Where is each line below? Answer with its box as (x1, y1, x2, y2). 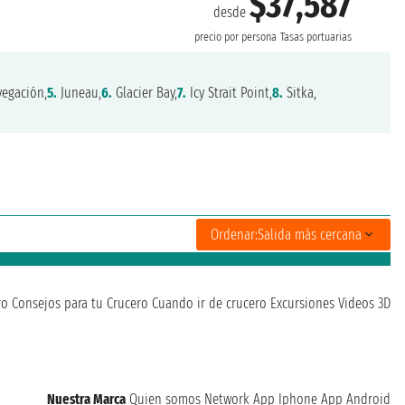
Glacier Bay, (112, 84, 178, 102)
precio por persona (194, 30, 278, 45)
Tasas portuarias (280, 30, 353, 45)
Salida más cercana (258, 225, 362, 243)
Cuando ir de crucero (152, 295, 267, 313)
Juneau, (57, 84, 102, 102)
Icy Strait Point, (186, 84, 273, 102)
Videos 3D (338, 295, 391, 313)
